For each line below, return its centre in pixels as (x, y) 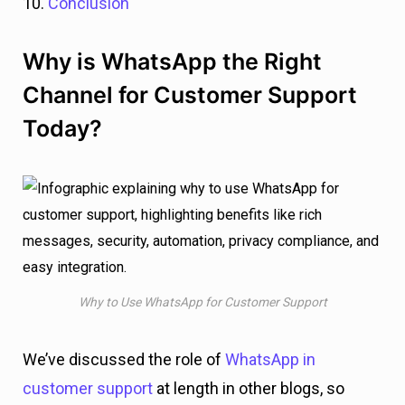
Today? (62, 128)
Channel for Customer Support (190, 95)
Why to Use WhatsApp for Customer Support (202, 301)
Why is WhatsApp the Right (172, 61)
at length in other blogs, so (249, 388)
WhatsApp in (270, 359)
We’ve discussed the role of (124, 359)
